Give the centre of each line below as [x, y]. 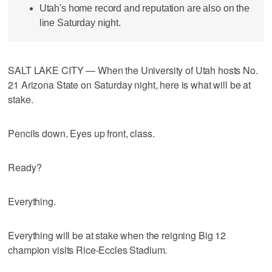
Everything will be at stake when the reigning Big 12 [117, 235]
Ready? [25, 167]
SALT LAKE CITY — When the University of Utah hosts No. [133, 70]
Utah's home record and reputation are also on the [144, 8]
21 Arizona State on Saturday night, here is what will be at [130, 84]
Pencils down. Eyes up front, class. [81, 133]
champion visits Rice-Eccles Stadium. [88, 250]
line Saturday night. [80, 23]
